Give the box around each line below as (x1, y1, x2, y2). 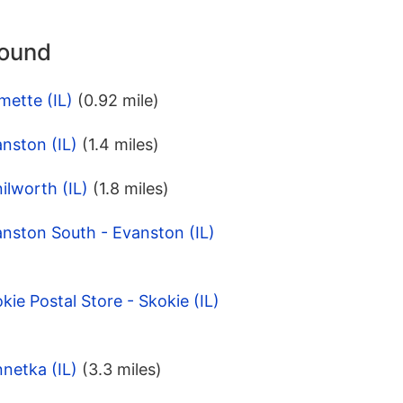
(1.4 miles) (82, 135, 159, 155)
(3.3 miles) (82, 360, 162, 380)
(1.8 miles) (93, 179, 169, 199)
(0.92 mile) (77, 91, 159, 111)
